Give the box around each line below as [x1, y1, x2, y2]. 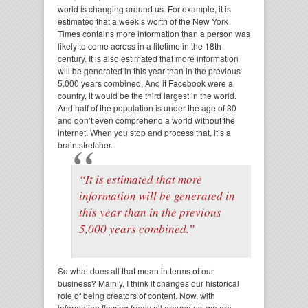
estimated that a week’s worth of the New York [58, 15, 228, 27]
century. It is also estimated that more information [58, 52, 239, 64]
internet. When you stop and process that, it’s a [58, 126, 231, 138]
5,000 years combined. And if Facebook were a [58, 77, 233, 89]
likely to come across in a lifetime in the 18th [58, 40, 221, 52]
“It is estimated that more [79, 171, 202, 187]
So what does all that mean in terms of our [58, 265, 214, 276]
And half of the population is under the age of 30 [58, 102, 236, 113]
